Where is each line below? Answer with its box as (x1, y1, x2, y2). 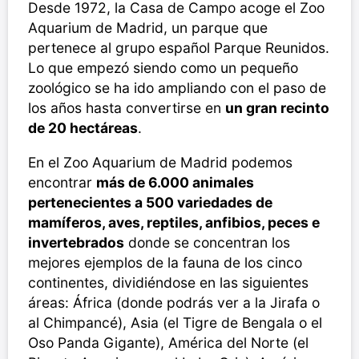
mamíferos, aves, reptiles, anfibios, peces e (28, 214, 320, 232)
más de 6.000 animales (96, 174, 254, 192)
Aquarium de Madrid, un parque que (28, 19, 268, 37)
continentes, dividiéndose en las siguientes (28, 274, 309, 292)
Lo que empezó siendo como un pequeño (28, 59, 298, 77)
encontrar (28, 174, 96, 192)
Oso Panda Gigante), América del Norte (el (28, 334, 309, 352)
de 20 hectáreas (28, 119, 138, 137)
